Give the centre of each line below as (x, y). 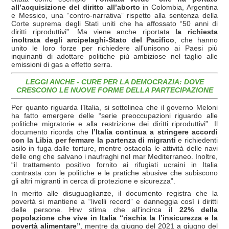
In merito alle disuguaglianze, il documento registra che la (114, 193)
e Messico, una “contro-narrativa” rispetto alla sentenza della (114, 15)
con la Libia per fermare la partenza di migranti (94, 140)
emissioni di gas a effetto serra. (62, 64)
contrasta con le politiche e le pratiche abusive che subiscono (114, 173)
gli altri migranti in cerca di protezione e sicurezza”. (93, 181)
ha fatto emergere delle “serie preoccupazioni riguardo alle (114, 116)
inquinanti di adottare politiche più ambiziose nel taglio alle (114, 56)
